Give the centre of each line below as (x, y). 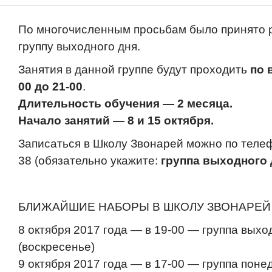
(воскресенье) (56, 247)
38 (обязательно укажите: (90, 161)
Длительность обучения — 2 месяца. (125, 104)
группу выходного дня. (79, 46)
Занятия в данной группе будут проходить (134, 70)
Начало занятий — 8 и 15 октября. (116, 121)
